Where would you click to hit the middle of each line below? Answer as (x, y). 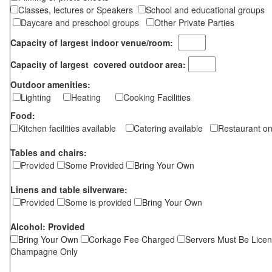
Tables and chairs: (49, 152)
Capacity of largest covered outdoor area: (98, 64)
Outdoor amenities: (50, 84)
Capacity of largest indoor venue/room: (94, 42)
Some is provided (100, 202)
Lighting (42, 97)
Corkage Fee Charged (133, 239)
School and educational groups (208, 10)
